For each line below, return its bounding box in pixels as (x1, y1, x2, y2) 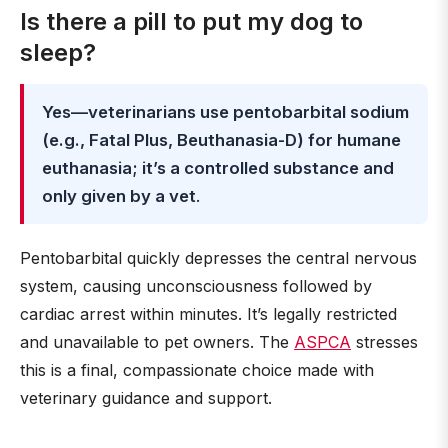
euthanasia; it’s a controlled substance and (42, 158, 394, 178)
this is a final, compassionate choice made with (20, 360, 374, 380)
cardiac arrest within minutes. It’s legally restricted (20, 304, 397, 324)
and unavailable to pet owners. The (20, 332, 294, 352)
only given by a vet (42, 186, 196, 206)
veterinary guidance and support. (20, 388, 272, 408)
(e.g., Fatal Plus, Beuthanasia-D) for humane (42, 130, 401, 150)
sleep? (20, 38, 96, 67)
